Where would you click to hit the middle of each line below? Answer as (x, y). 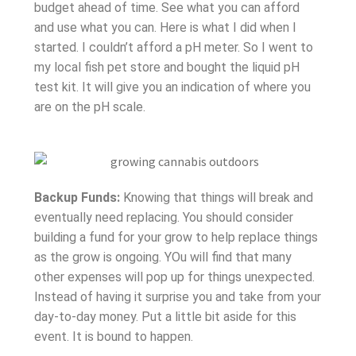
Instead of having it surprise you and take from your (177, 296)
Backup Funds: (77, 197)
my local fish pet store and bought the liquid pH (166, 67)
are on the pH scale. (89, 106)
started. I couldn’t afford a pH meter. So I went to (173, 47)
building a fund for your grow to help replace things (176, 237)
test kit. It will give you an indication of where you (172, 87)
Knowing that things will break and (216, 197)
